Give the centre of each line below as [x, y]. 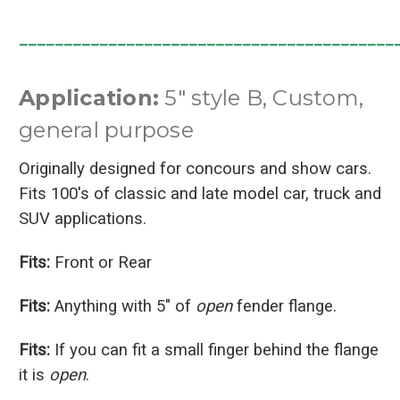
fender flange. [284, 306]
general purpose [106, 129]
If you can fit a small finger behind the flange [214, 350]
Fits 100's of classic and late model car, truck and [200, 193]
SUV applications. [83, 218]
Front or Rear [101, 262]
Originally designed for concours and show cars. [195, 168]
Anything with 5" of [123, 306]
